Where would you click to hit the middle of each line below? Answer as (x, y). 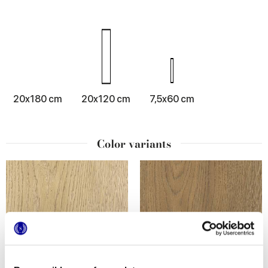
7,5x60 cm (172, 99)
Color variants (134, 144)
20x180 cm (38, 99)
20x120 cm (106, 99)
